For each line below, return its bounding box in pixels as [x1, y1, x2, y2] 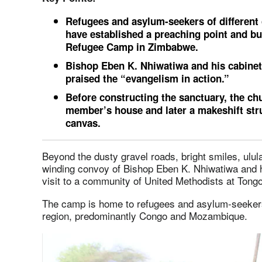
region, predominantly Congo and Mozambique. [42, 208, 247, 223]
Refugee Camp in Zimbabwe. [65, 40, 198, 54]
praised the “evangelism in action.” [65, 71, 229, 85]
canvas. [65, 116, 106, 130]
